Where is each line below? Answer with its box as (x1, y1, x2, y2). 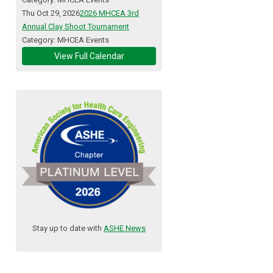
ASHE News (104, 223, 146, 233)
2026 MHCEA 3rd (80, 9, 139, 18)
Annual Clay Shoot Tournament (22, 22, 129, 32)
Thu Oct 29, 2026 (22, 9, 80, 18)
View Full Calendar (54, 51, 124, 62)
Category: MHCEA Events (22, 35, 109, 45)
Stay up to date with (32, 223, 104, 233)
